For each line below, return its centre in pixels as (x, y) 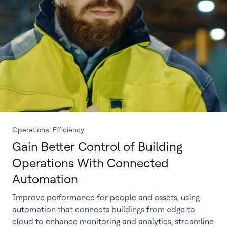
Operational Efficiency (48, 130)
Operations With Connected (90, 163)
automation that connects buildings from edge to (104, 210)
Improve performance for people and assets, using (106, 197)
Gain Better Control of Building (97, 147)
